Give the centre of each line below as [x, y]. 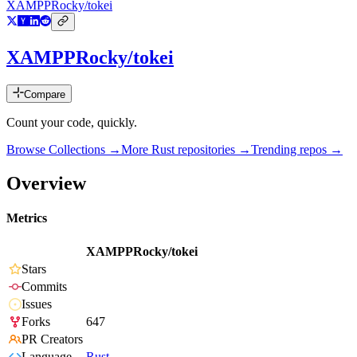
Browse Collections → [64, 150]
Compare [45, 95]
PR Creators [52, 339]
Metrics [27, 218]
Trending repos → [297, 150]
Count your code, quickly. [72, 123]
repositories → [213, 150]
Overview [46, 183]
